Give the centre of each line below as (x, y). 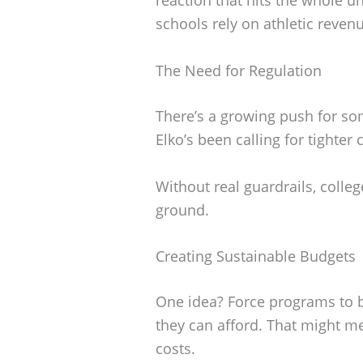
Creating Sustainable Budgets (256, 256)
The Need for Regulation (239, 70)
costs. (175, 349)
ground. (182, 209)
